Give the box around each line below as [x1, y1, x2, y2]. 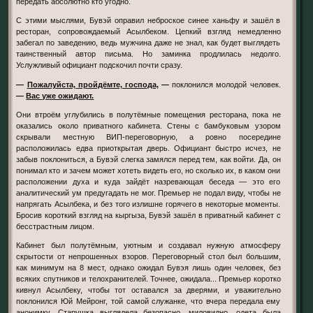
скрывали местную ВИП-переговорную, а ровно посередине [16, 132, 281, 141]
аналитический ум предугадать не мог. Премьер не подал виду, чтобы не [16, 188, 281, 197]
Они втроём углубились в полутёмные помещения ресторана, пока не [16, 110, 281, 119]
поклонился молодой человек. [172, 80, 281, 89]
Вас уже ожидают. [26, 91, 94, 100]
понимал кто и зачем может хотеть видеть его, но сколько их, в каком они [16, 166, 281, 175]
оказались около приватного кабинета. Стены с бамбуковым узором [16, 121, 281, 130]
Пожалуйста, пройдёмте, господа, [27, 80, 159, 89]
